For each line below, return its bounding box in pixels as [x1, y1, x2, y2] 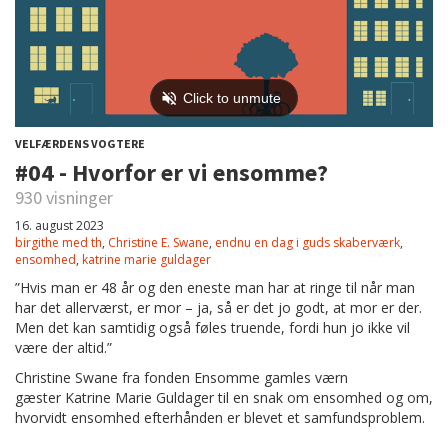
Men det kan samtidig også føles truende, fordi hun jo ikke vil [15, 318, 410, 337]
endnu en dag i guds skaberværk [215, 234, 400, 251]
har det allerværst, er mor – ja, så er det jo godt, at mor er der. [15, 298, 422, 317]
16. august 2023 [15, 217, 104, 234]
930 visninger [15, 186, 113, 209]
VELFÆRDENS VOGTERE [15, 136, 145, 151]
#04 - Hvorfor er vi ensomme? [15, 157, 328, 188]
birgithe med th [15, 234, 102, 251]
